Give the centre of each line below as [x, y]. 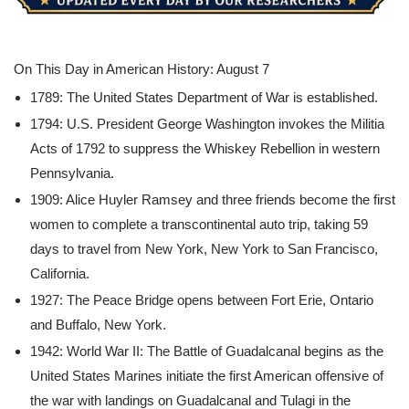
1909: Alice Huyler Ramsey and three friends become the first [213, 199]
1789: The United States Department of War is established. [204, 97]
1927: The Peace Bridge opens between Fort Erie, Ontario [202, 300]
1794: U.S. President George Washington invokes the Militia [207, 124]
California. [60, 273]
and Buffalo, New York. [98, 325]
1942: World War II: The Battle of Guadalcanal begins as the [207, 351]
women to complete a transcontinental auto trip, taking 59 [199, 224]
